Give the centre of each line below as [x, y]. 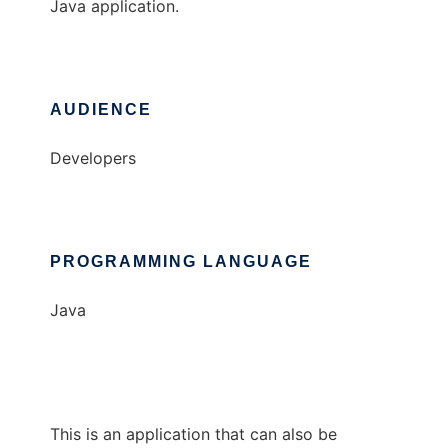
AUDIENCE [101, 110]
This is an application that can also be [193, 434]
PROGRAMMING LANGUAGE [181, 262]
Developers [93, 158]
